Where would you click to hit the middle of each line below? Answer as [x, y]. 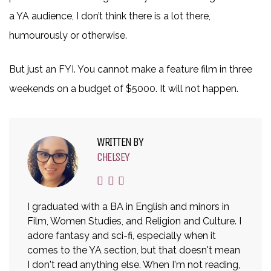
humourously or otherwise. [68, 36]
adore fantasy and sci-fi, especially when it [122, 236]
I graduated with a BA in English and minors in [128, 207]
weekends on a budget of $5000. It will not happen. [124, 89]
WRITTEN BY [120, 142]
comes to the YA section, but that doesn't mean [134, 250]
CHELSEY [113, 157]
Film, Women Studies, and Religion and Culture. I [134, 221]
